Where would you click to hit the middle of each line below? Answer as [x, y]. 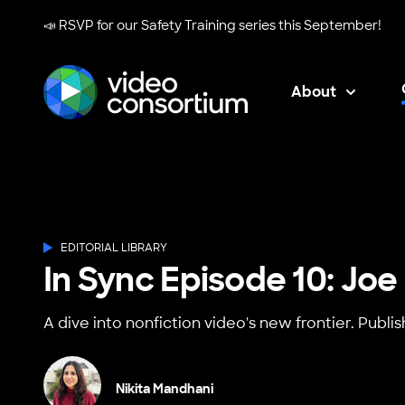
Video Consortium [110, 128]
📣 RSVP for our [92, 25]
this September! [329, 25]
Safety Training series [208, 25]
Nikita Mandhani [165, 388]
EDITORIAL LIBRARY [114, 247]
